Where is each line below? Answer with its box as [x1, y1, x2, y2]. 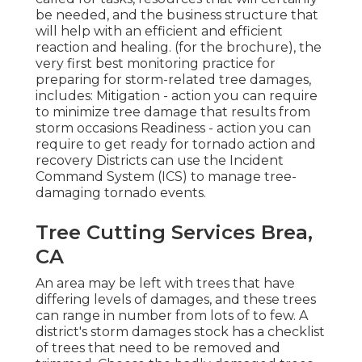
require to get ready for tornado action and [36, 136, 316, 152]
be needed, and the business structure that [36, 6, 318, 23]
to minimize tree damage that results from [36, 103, 310, 120]
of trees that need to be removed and [36, 339, 280, 356]
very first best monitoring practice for [36, 55, 276, 71]
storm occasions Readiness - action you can [36, 120, 311, 136]
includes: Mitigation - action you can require [36, 87, 318, 103]
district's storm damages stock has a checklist [36, 323, 325, 339]
